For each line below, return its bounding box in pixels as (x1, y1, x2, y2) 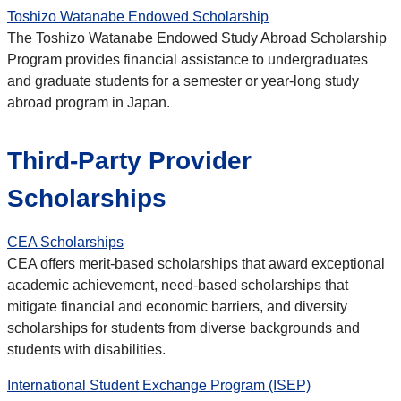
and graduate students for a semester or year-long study (7, 73, 359, 90)
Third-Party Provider (7, 147, 252, 175)
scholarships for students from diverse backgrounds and (7, 320, 360, 337)
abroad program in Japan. (7, 95, 170, 111)
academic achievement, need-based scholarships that (7, 277, 348, 294)
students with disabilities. (7, 342, 166, 358)
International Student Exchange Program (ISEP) (7, 378, 311, 394)
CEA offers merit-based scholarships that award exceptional (7, 256, 385, 272)
